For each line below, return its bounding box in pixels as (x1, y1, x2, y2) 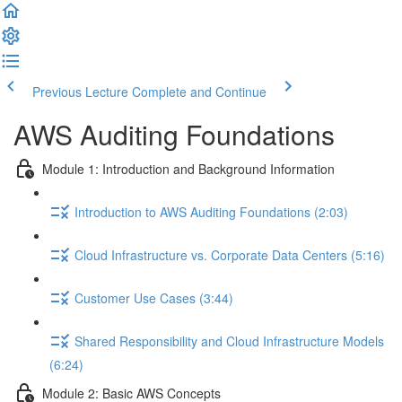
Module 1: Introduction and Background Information (42, 159, 335, 178)
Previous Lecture (32, 83, 128, 100)
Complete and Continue (132, 83, 267, 100)
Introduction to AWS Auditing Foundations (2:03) (74, 202, 348, 221)
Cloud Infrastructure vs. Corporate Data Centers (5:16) (74, 245, 385, 264)
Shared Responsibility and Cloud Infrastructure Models (74, 331, 384, 350)
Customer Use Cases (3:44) (74, 288, 233, 307)
